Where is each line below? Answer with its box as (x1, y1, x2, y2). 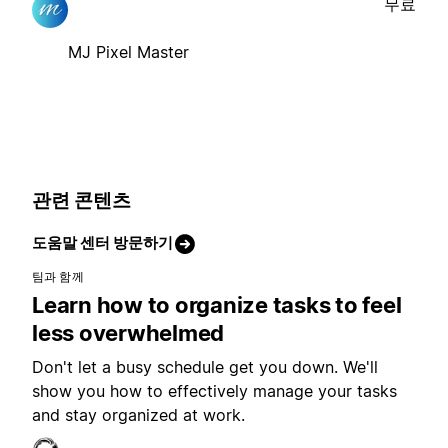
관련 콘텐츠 (32, 188, 131, 212)
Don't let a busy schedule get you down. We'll (32, 357, 378, 378)
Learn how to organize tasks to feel (32, 292, 402, 319)
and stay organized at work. (32, 405, 245, 426)
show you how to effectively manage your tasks (32, 381, 397, 402)
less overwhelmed (32, 320, 224, 347)
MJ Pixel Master (68, 41, 189, 62)
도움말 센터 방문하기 (32, 233, 173, 253)
